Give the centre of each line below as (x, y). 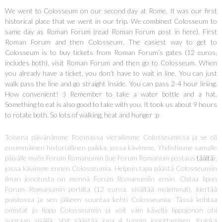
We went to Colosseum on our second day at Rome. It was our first (111, 11)
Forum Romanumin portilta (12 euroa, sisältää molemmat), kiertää (111, 189)
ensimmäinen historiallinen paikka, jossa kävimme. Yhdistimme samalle (111, 148)
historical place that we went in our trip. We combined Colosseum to (111, 21)
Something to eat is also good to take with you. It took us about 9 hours (111, 105)
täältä (205, 158)
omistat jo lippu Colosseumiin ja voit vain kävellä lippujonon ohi (111, 210)
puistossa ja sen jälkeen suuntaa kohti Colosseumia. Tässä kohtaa (111, 200)
